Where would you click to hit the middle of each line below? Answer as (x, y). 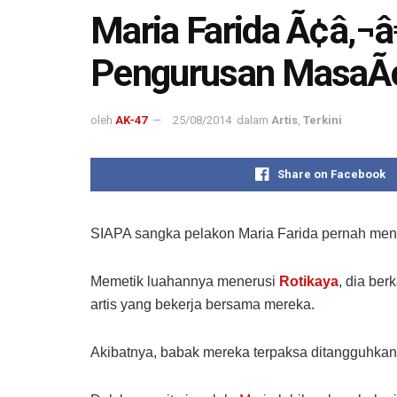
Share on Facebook (331, 174)
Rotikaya (309, 281)
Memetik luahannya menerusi (185, 281)
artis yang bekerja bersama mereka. (202, 304)
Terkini (323, 120)
